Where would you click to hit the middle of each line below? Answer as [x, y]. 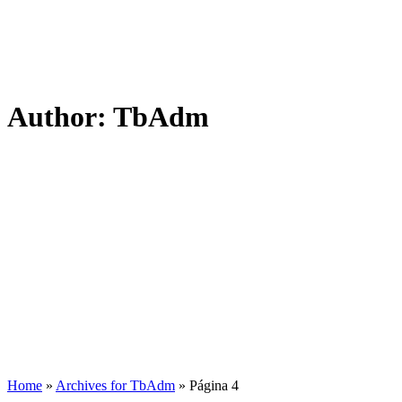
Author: [60, 117]
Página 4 [214, 385]
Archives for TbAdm [115, 385]
